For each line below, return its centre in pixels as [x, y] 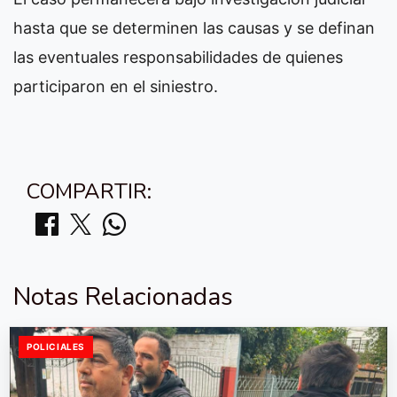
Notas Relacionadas [123, 296]
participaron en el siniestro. [116, 86]
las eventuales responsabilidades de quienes [178, 57]
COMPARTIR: [89, 191]
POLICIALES [56, 346]
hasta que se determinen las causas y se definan [194, 27]
